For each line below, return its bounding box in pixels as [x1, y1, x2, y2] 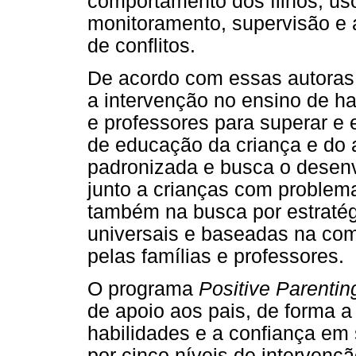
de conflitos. [87, 34, 195, 56]
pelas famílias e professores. [87, 246, 344, 268]
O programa [87, 278, 199, 300]
